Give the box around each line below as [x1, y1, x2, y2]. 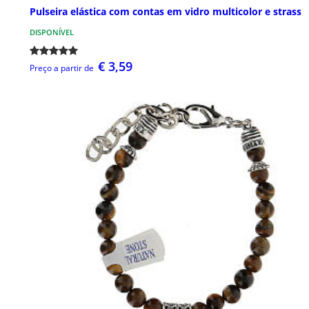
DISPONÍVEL [30, 26, 74, 37]
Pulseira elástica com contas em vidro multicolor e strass [30, 4, 301, 18]
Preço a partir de [30, 61, 94, 74]
